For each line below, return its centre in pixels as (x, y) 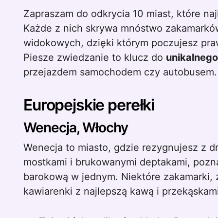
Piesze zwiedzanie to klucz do (95, 57)
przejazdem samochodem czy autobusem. (120, 72)
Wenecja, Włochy (76, 127)
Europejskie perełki (89, 105)
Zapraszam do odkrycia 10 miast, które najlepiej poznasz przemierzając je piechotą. (27, 14)
